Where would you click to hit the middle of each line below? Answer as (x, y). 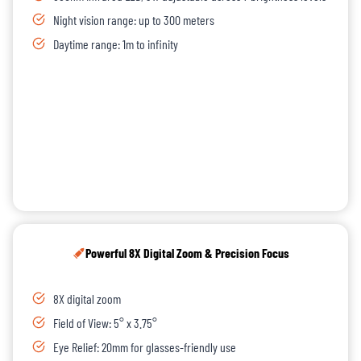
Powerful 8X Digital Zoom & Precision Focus (187, 253)
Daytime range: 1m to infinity (116, 44)
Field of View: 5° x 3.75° (105, 323)
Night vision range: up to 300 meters (134, 20)
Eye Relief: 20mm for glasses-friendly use (145, 347)
